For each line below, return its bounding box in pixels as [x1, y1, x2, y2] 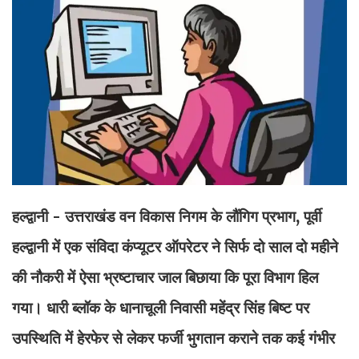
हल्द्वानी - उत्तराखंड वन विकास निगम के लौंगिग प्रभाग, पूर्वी [12, 206, 321, 226]
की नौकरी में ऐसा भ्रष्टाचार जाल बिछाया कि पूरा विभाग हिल [12, 267, 318, 287]
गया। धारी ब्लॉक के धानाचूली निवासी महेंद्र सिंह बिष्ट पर [12, 297, 309, 317]
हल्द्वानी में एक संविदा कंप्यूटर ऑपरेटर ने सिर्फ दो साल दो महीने [12, 236, 338, 256]
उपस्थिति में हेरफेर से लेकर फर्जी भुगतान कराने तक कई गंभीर [12, 328, 335, 348]
